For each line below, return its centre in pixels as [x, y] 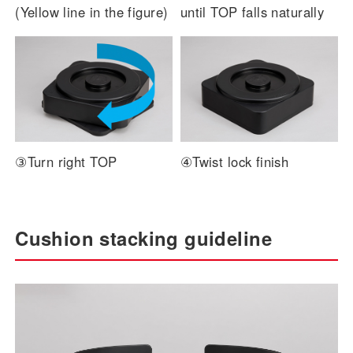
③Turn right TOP [66, 161]
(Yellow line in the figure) [92, 12]
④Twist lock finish [234, 161]
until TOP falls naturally [252, 12]
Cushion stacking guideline [143, 238]
